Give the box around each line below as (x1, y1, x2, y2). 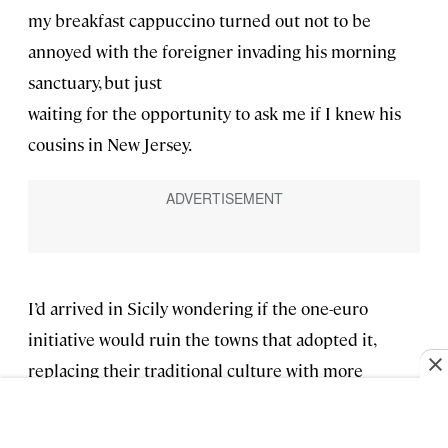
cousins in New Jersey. (28, 133, 192, 156)
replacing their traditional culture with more (28, 359, 363, 382)
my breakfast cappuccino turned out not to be (28, 9, 371, 32)
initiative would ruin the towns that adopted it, (28, 328, 375, 351)
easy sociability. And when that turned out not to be (28, 421, 410, 444)
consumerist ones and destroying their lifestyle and (28, 390, 413, 413)
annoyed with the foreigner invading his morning (28, 40, 396, 63)
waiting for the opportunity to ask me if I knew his (28, 102, 401, 125)
